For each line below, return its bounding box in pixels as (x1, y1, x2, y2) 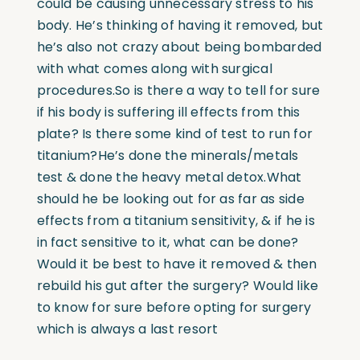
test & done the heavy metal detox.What (36, 167, 302, 186)
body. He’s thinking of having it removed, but (36, 15, 324, 35)
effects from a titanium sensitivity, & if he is (36, 211, 315, 230)
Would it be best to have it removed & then (36, 254, 317, 273)
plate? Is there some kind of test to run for (36, 124, 313, 143)
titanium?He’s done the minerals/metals (36, 145, 299, 165)
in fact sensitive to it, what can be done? (36, 232, 299, 252)
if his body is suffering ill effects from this (36, 102, 301, 121)
